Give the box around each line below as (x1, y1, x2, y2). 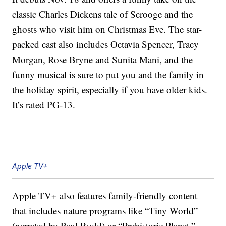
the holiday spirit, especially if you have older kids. (12, 83, 208, 96)
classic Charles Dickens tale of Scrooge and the (12, 8, 193, 21)
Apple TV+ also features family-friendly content (12, 189, 198, 202)
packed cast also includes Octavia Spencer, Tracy (12, 38, 199, 51)
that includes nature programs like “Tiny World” (12, 204, 198, 217)
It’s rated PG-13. (12, 98, 76, 111)
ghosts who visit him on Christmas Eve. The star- (12, 23, 202, 36)
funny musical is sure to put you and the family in (12, 68, 204, 81)
